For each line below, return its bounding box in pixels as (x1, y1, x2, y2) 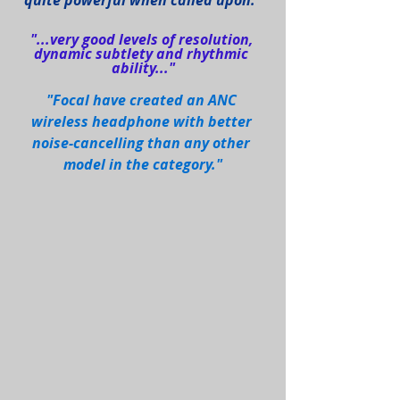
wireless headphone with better (30, 112, 255, 132)
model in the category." (63, 154, 222, 175)
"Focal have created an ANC (46, 90, 240, 111)
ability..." (111, 58, 175, 79)
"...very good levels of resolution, (29, 29, 256, 50)
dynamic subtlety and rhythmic (34, 44, 252, 64)
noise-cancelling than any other (32, 133, 254, 154)
